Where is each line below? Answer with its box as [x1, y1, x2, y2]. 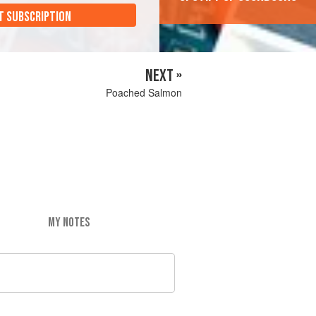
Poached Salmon [106, 85, 182, 100]
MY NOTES [47, 214, 90, 230]
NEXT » [145, 66, 182, 87]
